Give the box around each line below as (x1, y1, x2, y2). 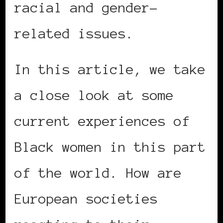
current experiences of (14, 113, 190, 128)
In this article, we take (14, 61, 206, 77)
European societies (14, 191, 158, 206)
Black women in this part (14, 139, 206, 154)
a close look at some (14, 87, 174, 103)
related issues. (14, 25, 134, 41)
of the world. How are (14, 165, 182, 180)
